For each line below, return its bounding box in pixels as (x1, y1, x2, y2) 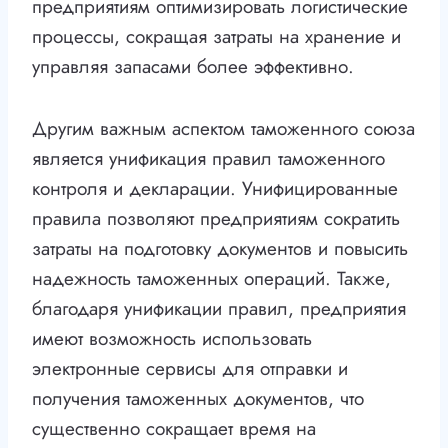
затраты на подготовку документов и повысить (32, 235, 408, 263)
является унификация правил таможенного (32, 145, 385, 173)
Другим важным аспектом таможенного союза (32, 115, 415, 143)
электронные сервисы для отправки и (32, 355, 348, 383)
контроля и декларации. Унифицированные (32, 175, 398, 203)
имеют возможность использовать (32, 325, 312, 353)
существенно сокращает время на (32, 415, 316, 443)
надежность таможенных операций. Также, (32, 265, 391, 293)
